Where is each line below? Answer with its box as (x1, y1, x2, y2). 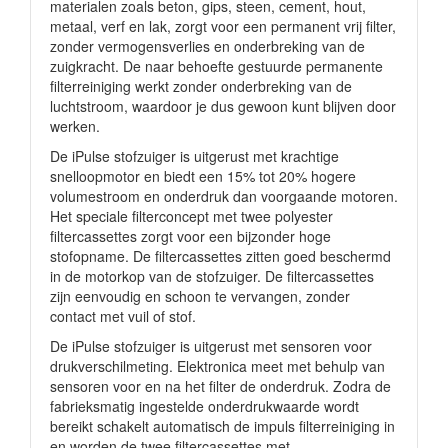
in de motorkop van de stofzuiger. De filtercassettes (50, 266, 374, 286)
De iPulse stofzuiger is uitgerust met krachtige (50, 146, 339, 166)
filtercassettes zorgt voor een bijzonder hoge (50, 226, 331, 246)
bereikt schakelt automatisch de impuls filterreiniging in (50, 416, 395, 436)
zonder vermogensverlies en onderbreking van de (50, 36, 365, 56)
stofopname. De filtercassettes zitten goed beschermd (50, 246, 391, 266)
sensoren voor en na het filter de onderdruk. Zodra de (50, 376, 391, 396)
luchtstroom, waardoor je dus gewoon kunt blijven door (50, 96, 396, 116)
